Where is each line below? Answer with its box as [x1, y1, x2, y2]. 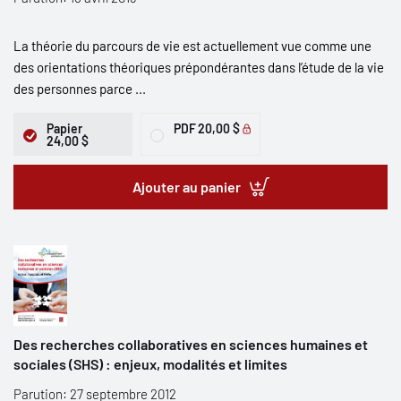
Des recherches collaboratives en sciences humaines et [13, 336, 368, 353]
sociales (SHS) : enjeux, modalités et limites [13, 355, 287, 372]
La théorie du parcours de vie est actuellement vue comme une [13, 38, 371, 54]
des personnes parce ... [13, 81, 146, 97]
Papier [47, 121, 82, 136]
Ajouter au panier [132, 178, 241, 195]
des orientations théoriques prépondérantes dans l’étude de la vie [13, 59, 384, 75]
